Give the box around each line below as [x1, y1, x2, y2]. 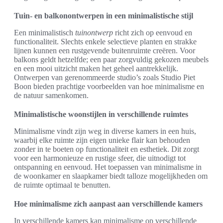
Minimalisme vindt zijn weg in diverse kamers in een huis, [14, 127, 196, 136]
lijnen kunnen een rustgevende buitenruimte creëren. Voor [14, 46, 195, 55]
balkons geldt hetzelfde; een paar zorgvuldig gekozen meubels [14, 55, 209, 64]
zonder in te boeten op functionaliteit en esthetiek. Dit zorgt [14, 145, 199, 154]
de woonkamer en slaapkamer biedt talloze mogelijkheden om [14, 172, 208, 181]
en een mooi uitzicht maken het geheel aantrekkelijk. [14, 64, 178, 73]
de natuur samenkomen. [14, 91, 89, 100]
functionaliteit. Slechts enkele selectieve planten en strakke [14, 37, 197, 46]
